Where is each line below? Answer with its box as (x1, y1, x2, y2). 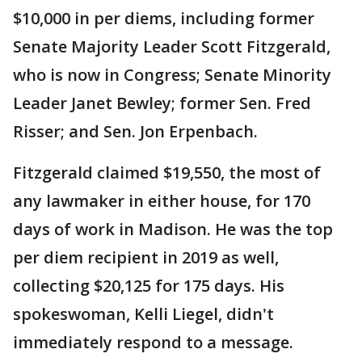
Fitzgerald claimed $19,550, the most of (13, 162, 321, 183)
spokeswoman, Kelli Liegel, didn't (13, 303, 274, 325)
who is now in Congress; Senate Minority (13, 64, 331, 86)
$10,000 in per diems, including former (13, 7, 314, 29)
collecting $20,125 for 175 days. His (13, 275, 284, 297)
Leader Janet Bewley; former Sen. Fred (13, 92, 311, 114)
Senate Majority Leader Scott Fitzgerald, (13, 36, 330, 57)
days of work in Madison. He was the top (13, 218, 333, 240)
